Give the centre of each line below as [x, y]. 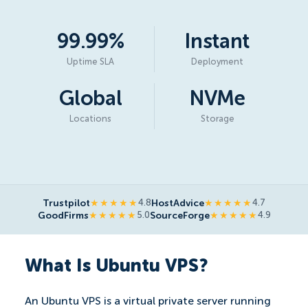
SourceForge [179, 216]
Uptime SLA [91, 62]
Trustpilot [66, 203]
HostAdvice [178, 203]
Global [91, 100]
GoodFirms [63, 216]
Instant [218, 43]
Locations [91, 119]
